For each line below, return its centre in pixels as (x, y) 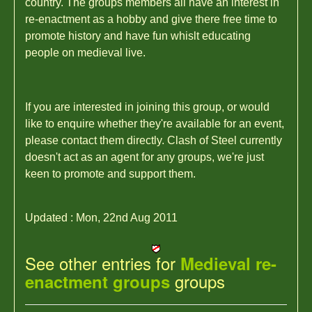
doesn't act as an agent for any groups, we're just (145, 157)
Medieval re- (228, 263)
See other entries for (103, 263)
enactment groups (97, 281)
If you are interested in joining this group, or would (147, 107)
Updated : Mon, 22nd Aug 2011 (101, 218)
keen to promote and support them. (110, 174)
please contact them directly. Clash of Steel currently (154, 140)
